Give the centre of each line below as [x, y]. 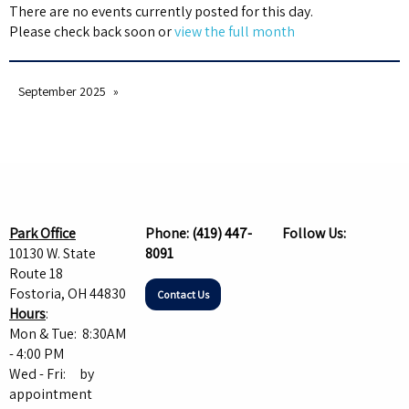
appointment [51, 394]
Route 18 [36, 274]
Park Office [42, 234]
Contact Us [184, 294]
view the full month [235, 32]
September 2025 [62, 92]
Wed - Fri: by [52, 374]
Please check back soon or [92, 32]
